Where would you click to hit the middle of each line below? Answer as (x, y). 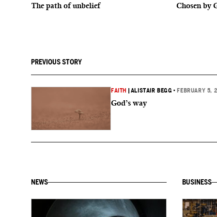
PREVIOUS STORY (56, 62)
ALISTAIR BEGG (151, 91)
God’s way (129, 103)
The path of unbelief (66, 6)
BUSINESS (197, 182)
